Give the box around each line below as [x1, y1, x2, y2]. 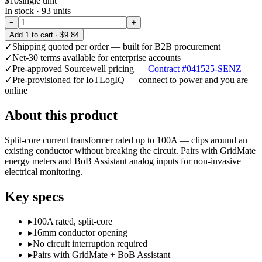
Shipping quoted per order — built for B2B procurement [12, 41, 220, 51]
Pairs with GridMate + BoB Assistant [33, 250, 170, 260]
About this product [5, 107, 118, 123]
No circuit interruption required [33, 239, 147, 249]
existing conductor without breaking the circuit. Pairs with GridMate [5, 145, 256, 156]
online [5, 85, 27, 95]
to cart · [29, 30, 60, 39]
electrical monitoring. [5, 166, 82, 177]
